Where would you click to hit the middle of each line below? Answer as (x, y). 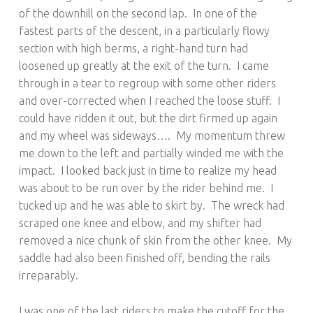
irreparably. (48, 276)
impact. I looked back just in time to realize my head (147, 171)
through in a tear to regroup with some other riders (147, 83)
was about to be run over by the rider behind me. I (146, 188)
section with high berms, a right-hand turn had (133, 49)
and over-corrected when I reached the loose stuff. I (149, 101)
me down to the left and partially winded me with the (151, 153)
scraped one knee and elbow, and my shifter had (140, 223)
